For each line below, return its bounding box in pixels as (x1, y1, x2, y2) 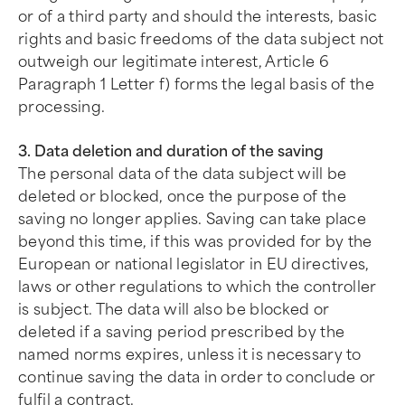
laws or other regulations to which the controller (18, 278, 377, 296)
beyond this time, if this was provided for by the (18, 233, 372, 250)
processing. (18, 99, 106, 116)
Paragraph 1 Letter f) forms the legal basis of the (18, 76, 374, 93)
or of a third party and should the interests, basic (18, 8, 378, 25)
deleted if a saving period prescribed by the (18, 324, 345, 341)
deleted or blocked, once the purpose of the (18, 188, 346, 205)
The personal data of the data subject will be (18, 165, 347, 183)
